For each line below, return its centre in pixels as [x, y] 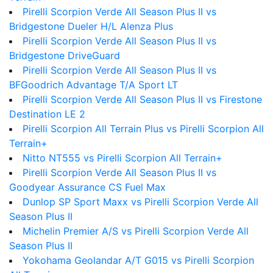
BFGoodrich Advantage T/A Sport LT [94, 85]
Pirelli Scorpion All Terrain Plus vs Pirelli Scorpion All [143, 129]
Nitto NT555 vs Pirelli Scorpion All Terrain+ [122, 158]
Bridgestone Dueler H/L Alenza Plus [91, 26]
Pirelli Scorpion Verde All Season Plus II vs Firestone [142, 99]
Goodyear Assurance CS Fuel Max [87, 187]
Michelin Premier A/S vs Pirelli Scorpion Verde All [136, 231]
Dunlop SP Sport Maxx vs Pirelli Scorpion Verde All [140, 202]
